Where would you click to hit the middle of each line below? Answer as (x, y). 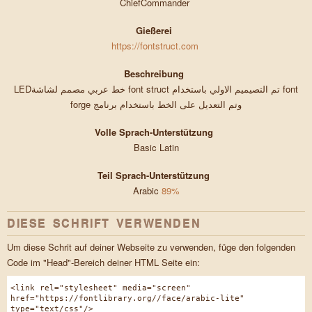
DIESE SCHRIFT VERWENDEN (104, 224)
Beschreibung (154, 74)
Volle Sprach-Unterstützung (154, 132)
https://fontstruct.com (156, 46)
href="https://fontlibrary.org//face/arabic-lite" (127, 299)
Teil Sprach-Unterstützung (154, 175)
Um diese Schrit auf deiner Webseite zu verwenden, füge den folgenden (151, 247)
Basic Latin (156, 148)
